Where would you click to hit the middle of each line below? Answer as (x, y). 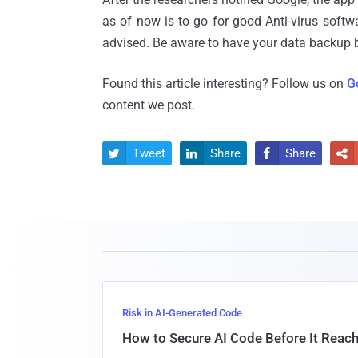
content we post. (149, 105)
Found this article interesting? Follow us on (225, 83)
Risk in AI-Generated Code (182, 313)
